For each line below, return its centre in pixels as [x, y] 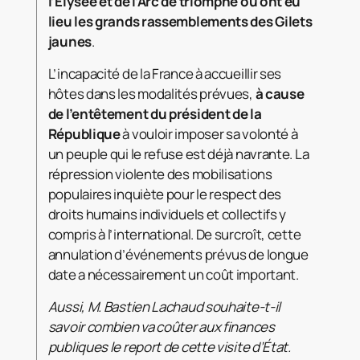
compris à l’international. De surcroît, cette [174, 235]
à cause [280, 94]
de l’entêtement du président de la [155, 114]
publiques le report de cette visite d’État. [169, 347]
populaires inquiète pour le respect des [165, 194]
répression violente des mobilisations [160, 174]
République [84, 134]
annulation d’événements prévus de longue [178, 255]
